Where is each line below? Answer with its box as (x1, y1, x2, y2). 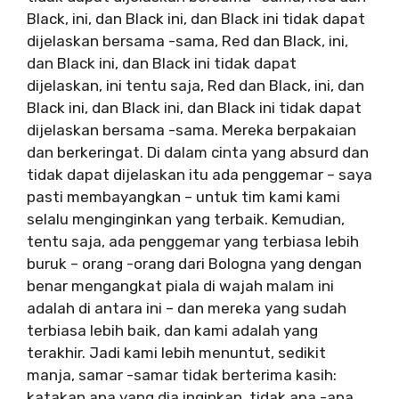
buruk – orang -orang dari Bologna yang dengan (27, 254, 362, 273)
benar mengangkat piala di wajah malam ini (27, 276, 334, 295)
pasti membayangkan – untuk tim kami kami (27, 187, 340, 206)
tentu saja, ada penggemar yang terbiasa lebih (27, 232, 359, 250)
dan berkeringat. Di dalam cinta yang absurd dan (27, 142, 369, 161)
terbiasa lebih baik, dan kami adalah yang (27, 321, 318, 339)
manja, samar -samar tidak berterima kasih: (27, 365, 337, 384)
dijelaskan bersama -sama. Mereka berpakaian (27, 120, 356, 139)
